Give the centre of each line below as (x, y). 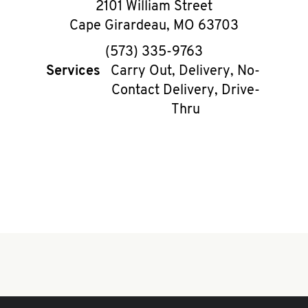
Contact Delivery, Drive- (185, 91)
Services (74, 71)
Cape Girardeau (118, 26)
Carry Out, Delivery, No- (186, 71)
